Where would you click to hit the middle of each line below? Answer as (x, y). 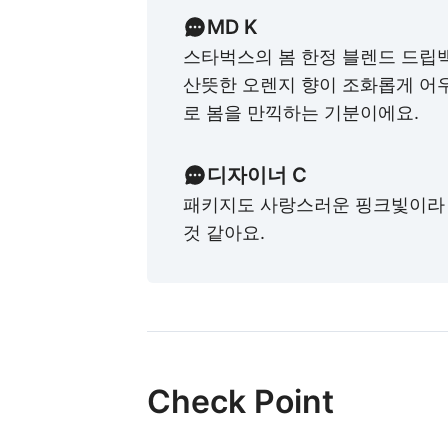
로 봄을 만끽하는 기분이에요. (301, 112)
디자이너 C (257, 175)
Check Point (240, 401)
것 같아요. (224, 232)
